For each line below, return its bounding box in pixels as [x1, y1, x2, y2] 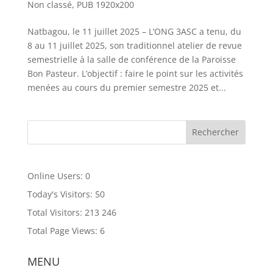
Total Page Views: [27, 224, 100, 236]
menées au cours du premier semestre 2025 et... [27, 81, 226, 93]
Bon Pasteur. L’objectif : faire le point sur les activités [27, 67, 243, 79]
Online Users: [27, 169, 85, 182]
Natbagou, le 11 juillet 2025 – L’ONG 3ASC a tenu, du [27, 25, 241, 37]
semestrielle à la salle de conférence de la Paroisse [27, 53, 236, 65]
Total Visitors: [27, 206, 85, 218]
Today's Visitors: [27, 188, 95, 200]
